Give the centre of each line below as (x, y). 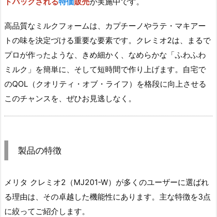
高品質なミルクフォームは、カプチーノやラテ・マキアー (105, 26)
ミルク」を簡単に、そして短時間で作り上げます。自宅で (105, 70)
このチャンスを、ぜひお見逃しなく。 (70, 99)
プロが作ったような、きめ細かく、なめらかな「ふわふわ (105, 55)
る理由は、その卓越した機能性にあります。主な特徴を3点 (108, 197)
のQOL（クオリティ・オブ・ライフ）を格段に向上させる (105, 84)
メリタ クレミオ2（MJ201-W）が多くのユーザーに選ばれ (107, 182)
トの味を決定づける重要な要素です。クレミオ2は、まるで (108, 40)
